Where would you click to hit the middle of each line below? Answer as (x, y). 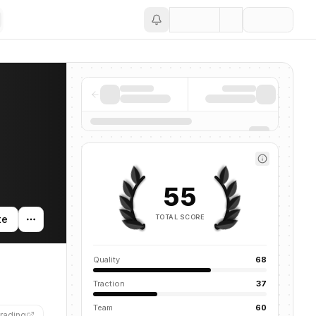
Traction (109, 284)
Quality (107, 260)
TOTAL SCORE (180, 217)
